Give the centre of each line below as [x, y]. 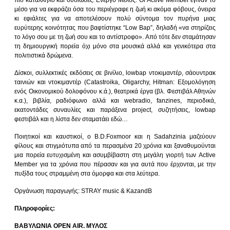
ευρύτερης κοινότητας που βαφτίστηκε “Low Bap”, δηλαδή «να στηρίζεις [115, 27]
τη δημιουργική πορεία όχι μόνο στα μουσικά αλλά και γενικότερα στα [115, 46]
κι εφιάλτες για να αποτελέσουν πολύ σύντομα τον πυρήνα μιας [115, 18]
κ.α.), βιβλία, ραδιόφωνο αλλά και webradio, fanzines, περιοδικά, [115, 100]
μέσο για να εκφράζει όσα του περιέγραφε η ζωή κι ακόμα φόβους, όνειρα [115, 9]
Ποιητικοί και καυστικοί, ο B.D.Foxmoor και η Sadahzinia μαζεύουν [115, 136]
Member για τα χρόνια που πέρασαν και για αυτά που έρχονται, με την [115, 164]
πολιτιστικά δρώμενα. [44, 55]
